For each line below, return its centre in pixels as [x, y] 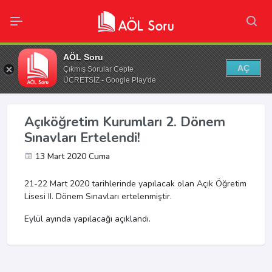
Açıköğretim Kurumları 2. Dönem [125, 122]
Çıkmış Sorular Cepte [98, 69]
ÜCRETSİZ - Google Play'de [110, 80]
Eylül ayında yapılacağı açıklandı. [87, 219]
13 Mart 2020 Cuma [73, 157]
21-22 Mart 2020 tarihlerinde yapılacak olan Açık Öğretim [135, 184]
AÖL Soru [83, 57]
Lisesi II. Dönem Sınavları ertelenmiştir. [99, 197]
